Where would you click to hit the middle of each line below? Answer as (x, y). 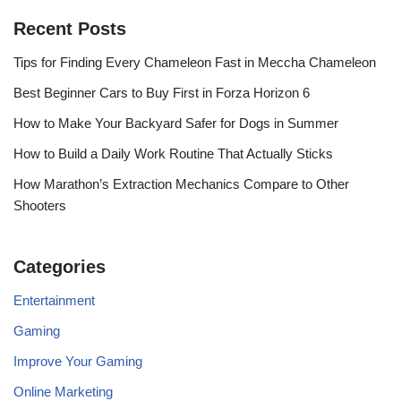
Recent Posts (70, 29)
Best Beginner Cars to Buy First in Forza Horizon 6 (162, 93)
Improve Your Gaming (78, 361)
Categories (60, 267)
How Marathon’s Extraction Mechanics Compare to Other (181, 184)
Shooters (40, 205)
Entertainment (54, 300)
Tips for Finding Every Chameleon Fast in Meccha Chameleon (195, 62)
